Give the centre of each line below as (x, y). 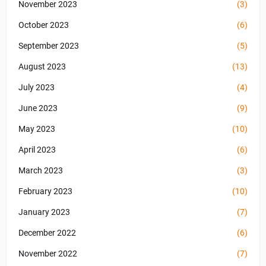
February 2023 (45, 191)
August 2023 (42, 66)
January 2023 (44, 212)
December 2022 (47, 233)
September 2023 (49, 46)
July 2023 (37, 87)
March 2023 (41, 170)
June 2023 (38, 108)
